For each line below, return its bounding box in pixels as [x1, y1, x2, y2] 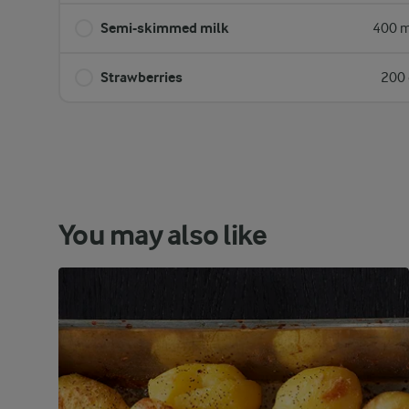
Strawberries [100, 68, 183, 86]
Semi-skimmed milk [100, 19, 229, 37]
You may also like [58, 218, 267, 252]
